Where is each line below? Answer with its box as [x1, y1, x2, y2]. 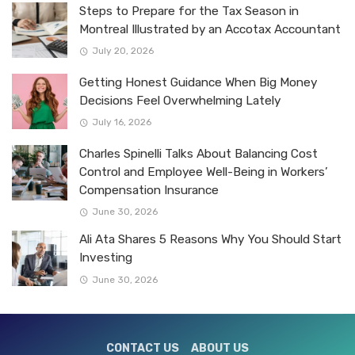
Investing [79, 250, 132, 265]
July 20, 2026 [91, 45, 154, 57]
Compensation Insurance [79, 183, 219, 198]
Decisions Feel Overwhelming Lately [79, 94, 281, 109]
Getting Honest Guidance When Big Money [79, 75, 317, 90]
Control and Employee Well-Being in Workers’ [79, 165, 328, 180]
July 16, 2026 [91, 116, 151, 128]
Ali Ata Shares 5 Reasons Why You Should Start [79, 232, 342, 247]
